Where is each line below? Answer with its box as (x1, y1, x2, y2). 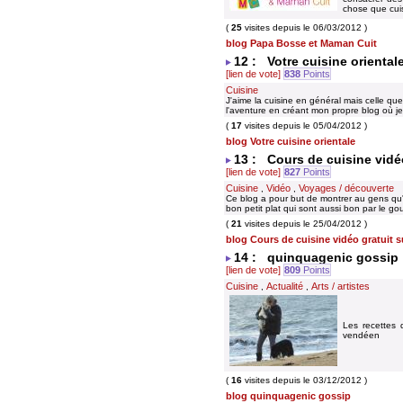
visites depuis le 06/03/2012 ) (242, 22, 367, 32)
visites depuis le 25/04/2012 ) (242, 219, 367, 228)
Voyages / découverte (299, 183, 394, 193)
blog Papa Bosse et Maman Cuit (226, 38, 377, 49)
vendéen (343, 330, 380, 340)
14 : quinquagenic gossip (234, 250, 399, 264)
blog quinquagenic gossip (226, 390, 351, 401)
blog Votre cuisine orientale (226, 136, 355, 147)
